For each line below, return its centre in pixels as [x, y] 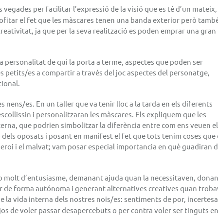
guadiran [197, 146]
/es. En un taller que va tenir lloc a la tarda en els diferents [118, 103]
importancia [136, 146]
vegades [18, 9]
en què [169, 146]
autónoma [53, 188]
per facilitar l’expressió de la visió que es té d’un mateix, [124, 9]
